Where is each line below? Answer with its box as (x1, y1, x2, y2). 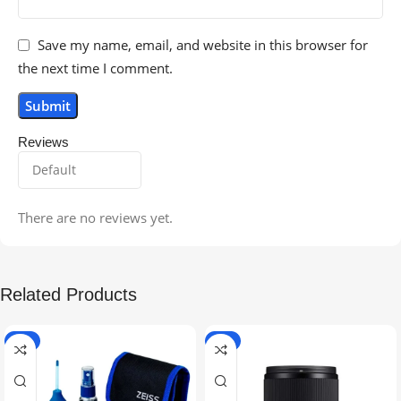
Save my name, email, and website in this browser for (38, 36, 368, 55)
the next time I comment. (18, 59, 173, 78)
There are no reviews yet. (18, 209, 173, 227)
